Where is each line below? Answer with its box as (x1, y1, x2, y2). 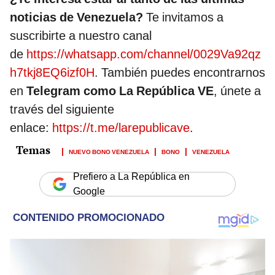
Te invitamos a (146, 9, 223, 25)
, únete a (214, 83, 261, 98)
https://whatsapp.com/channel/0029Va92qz (26, 46, 261, 61)
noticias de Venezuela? (10, 9, 146, 25)
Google (73, 185, 105, 197)
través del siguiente (10, 101, 114, 117)
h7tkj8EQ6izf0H (10, 64, 95, 80)
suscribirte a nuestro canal (10, 28, 152, 43)
